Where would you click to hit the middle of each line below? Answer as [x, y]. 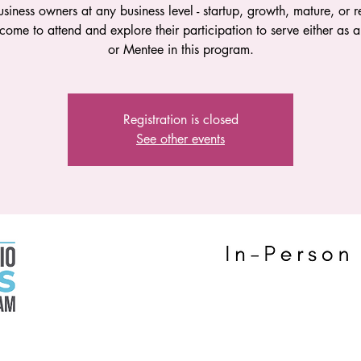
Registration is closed [180, 120]
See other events [180, 139]
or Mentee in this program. [180, 50]
